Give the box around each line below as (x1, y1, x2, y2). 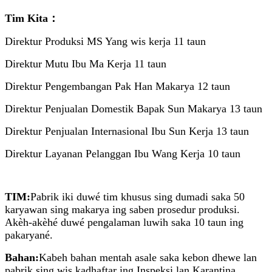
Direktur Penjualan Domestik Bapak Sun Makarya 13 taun (5, 103, 262, 115)
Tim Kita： (5, 12, 59, 25)
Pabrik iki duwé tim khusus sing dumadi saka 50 (30, 191, 245, 203)
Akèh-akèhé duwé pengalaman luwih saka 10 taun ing (5, 216, 243, 229)
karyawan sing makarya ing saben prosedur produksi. (5, 203, 240, 216)
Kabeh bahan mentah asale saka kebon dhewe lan (39, 251, 257, 264)
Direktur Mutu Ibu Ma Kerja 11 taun (5, 58, 166, 70)
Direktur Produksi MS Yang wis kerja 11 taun (5, 35, 206, 48)
